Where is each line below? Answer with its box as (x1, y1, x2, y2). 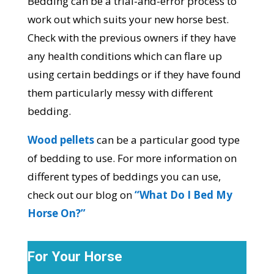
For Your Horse (27, 248, 122, 265)
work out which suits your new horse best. (27, 12, 229, 27)
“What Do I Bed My (134, 188, 232, 202)
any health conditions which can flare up (27, 49, 222, 64)
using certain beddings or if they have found (27, 67, 241, 82)
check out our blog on (27, 188, 135, 202)
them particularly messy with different (27, 86, 213, 100)
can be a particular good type (94, 133, 240, 147)
